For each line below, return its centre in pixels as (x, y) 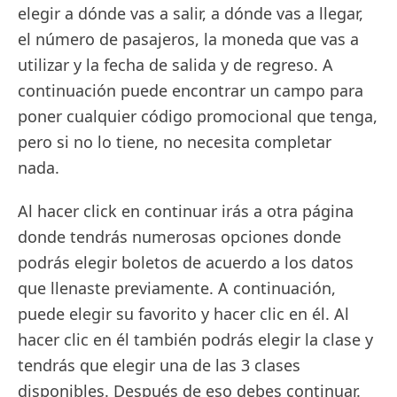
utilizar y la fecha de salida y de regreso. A (175, 65)
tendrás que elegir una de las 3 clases (159, 365)
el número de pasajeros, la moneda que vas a (188, 39)
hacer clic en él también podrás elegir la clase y (195, 339)
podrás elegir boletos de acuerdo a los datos (186, 262)
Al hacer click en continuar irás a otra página (186, 211)
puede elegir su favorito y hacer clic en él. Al (183, 314)
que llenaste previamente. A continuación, (177, 288)
